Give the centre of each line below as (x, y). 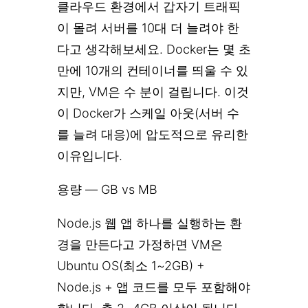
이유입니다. (90, 155)
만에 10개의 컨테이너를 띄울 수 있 (153, 70)
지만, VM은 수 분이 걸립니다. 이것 (153, 91)
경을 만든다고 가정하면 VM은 (140, 244)
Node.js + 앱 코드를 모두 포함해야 (154, 287)
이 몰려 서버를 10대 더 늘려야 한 (148, 27)
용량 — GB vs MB (107, 189)
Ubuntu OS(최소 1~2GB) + (131, 265)
